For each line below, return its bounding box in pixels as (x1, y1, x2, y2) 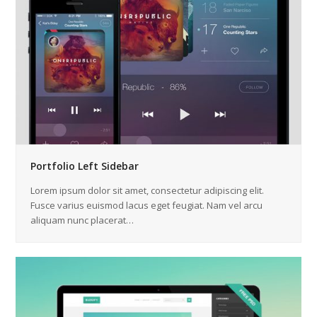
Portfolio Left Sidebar (30, 158, 139, 173)
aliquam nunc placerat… (30, 213, 134, 226)
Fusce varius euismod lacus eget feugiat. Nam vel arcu (30, 198, 263, 212)
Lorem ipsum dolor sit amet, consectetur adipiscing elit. (30, 183, 265, 197)
